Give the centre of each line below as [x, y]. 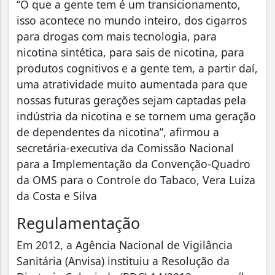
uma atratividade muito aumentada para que [132, 84]
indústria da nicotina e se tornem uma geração [136, 116]
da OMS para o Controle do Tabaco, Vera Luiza [136, 180]
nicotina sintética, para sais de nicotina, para [130, 52]
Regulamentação [78, 223]
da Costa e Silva [58, 196]
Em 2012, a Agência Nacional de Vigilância [125, 245]
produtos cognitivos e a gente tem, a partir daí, [137, 68]
